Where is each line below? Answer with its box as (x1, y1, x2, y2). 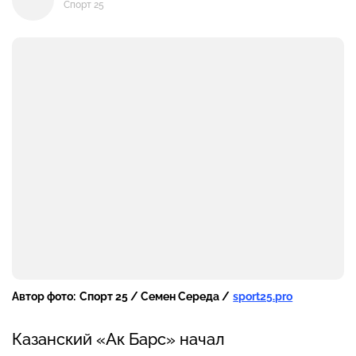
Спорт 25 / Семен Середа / (79, 290, 230, 304)
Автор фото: (12, 290, 75, 304)
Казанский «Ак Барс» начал (12, 330, 225, 350)
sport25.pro (233, 290, 293, 304)
